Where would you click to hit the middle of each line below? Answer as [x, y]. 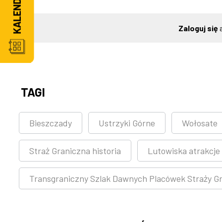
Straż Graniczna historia [75, 151]
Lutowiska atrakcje [184, 151]
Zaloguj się [198, 28]
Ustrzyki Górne [127, 123]
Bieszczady [51, 123]
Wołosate [200, 123]
